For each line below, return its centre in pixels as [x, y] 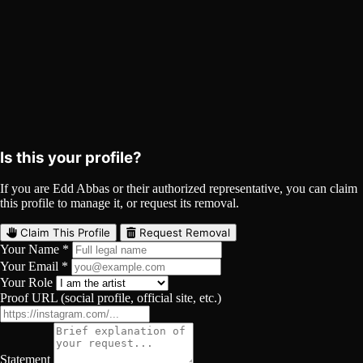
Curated [292, 124]
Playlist [50, 125]
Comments [123, 125]
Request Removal [183, 233]
